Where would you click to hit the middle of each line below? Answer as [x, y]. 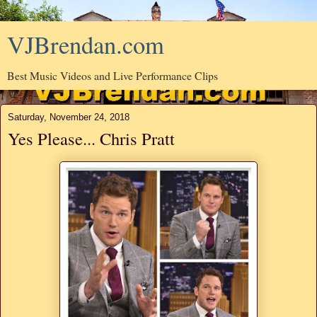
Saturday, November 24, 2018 [69, 117]
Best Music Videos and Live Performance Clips [113, 75]
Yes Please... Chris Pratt [91, 138]
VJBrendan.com [86, 45]
